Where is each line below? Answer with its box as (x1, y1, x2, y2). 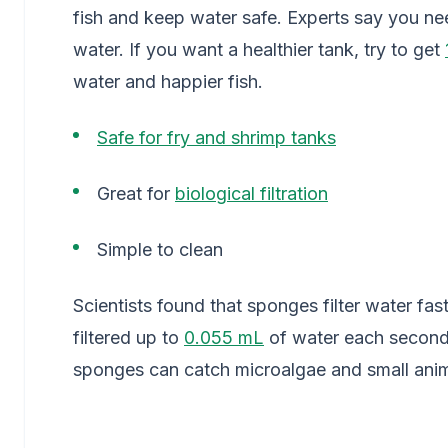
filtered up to (73, 327, 184, 348)
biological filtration (175, 183, 328, 204)
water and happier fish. (73, 71, 263, 92)
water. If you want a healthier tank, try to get (73, 39, 445, 60)
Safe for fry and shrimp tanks (97, 127, 336, 148)
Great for (97, 183, 175, 204)
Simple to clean (97, 239, 223, 260)
